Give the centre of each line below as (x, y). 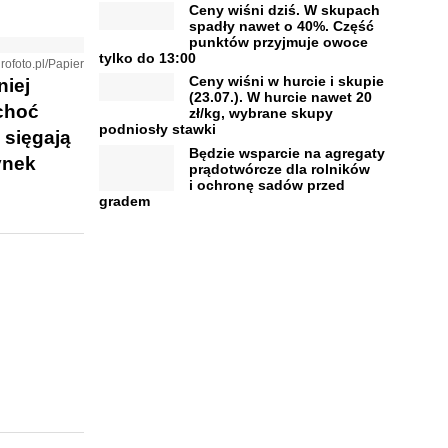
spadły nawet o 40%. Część (281, 25)
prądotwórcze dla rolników (279, 168)
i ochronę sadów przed (266, 184)
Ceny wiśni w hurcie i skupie (286, 81)
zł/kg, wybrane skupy (260, 113)
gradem (124, 200)
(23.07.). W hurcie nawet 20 (280, 97)
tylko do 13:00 (147, 57)
